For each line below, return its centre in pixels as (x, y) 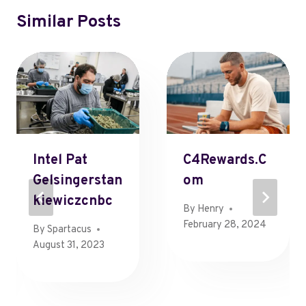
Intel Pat (60, 161)
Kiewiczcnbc (73, 202)
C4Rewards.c (225, 161)
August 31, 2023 (69, 245)
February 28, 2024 (225, 225)
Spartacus (70, 229)
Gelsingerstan (78, 181)
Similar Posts (69, 23)
